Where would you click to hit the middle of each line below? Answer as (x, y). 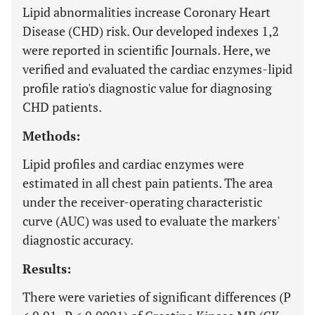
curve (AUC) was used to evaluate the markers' (151, 221)
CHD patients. (62, 107)
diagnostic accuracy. (78, 240)
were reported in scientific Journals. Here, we (147, 50)
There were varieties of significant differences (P (157, 297)
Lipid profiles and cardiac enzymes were (133, 164)
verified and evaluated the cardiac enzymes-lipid (157, 69)
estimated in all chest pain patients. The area (148, 183)
